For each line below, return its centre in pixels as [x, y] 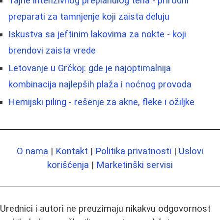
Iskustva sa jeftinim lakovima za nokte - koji [97, 34]
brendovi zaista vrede [52, 50]
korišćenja [68, 165]
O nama [32, 151]
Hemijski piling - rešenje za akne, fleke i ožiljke [101, 102]
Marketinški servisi [135, 165]
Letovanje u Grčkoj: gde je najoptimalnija [90, 68]
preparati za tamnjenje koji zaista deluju [89, 16]
